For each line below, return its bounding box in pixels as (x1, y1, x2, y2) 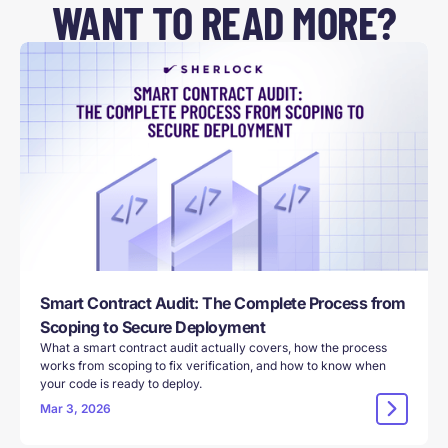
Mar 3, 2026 (40, 401, 111, 417)
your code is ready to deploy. (40, 376, 202, 392)
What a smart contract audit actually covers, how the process (40, 340, 387, 356)
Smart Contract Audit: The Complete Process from (40, 293, 406, 314)
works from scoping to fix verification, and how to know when (40, 358, 386, 374)
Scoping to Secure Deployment (40, 317, 265, 338)
